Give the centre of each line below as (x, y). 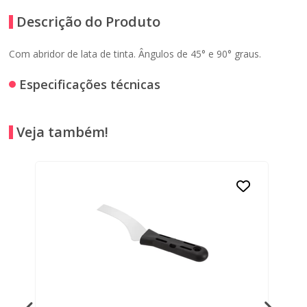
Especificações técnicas (90, 84)
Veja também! (63, 132)
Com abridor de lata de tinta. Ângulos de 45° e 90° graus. (135, 53)
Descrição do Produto (89, 21)
